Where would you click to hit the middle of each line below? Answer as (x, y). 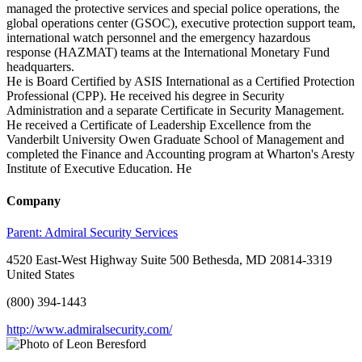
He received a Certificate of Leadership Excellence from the (159, 125)
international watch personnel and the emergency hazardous (158, 38)
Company (34, 200)
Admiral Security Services (111, 232)
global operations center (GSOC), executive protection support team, (181, 23)
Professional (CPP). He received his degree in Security (145, 96)
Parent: (25, 232)
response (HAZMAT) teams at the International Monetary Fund (168, 53)
